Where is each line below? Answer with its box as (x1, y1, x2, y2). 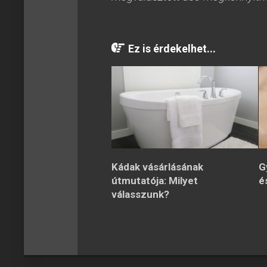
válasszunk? (111, 188, 169, 200)
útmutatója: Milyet (111, 174, 198, 187)
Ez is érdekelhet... (128, 42, 216, 55)
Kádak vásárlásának (111, 160, 203, 173)
